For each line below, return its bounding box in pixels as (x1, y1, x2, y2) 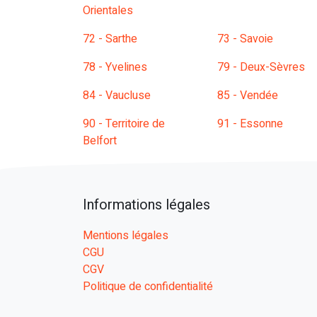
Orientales (83, 2, 133, 19)
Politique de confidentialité (83, 278, 213, 295)
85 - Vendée (217, 87, 278, 104)
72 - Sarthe (83, 30, 137, 47)
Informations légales (83, 195, 210, 215)
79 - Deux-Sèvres (217, 59, 305, 76)
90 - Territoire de (83, 115, 165, 132)
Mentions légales (83, 227, 168, 244)
